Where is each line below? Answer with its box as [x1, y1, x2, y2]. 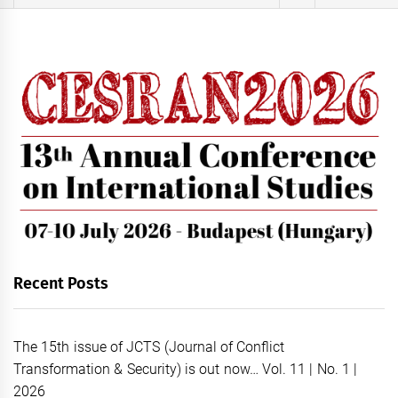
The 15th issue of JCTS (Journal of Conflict [13, 338, 285, 355]
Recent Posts [13, 273, 109, 293]
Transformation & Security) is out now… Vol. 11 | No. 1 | [13, 360, 358, 378]
